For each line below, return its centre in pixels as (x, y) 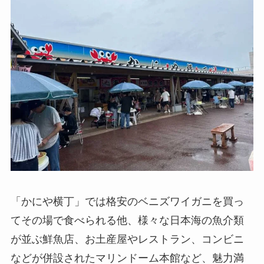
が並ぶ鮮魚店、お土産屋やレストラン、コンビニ (127, 239)
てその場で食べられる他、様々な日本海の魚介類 (127, 220)
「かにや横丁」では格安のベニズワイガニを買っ (127, 201)
